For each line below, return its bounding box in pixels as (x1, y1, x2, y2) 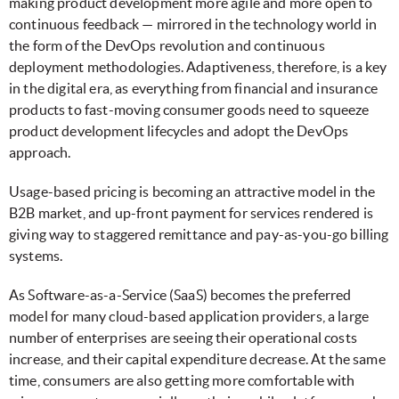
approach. (9, 143, 71, 160)
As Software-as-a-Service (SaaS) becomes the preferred (9, 286, 352, 303)
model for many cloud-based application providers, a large (9, 307, 370, 324)
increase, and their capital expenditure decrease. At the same (9, 350, 386, 367)
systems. (9, 247, 63, 264)
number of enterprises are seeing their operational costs (9, 329, 357, 346)
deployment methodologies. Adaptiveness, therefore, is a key (9, 58, 387, 75)
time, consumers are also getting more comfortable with (9, 371, 355, 388)
